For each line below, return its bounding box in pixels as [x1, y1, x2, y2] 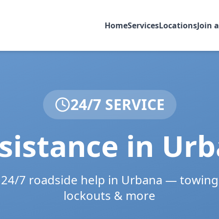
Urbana [121, 172, 162, 188]
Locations [159, 20, 197, 31]
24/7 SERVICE [70, 94, 165, 114]
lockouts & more [64, 187, 155, 203]
